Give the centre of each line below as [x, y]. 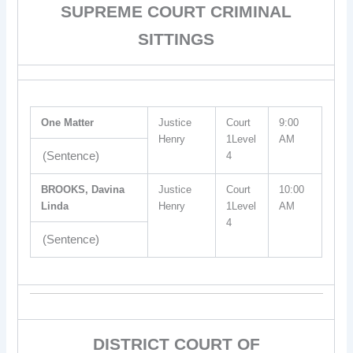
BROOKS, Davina [83, 190]
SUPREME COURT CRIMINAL [176, 11]
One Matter [68, 123]
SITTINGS [176, 39]
